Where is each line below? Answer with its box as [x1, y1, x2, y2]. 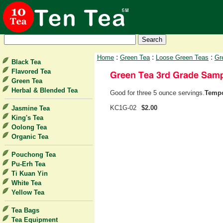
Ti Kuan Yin [11, 170, 48, 177]
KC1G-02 [110, 104, 136, 111]
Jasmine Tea [11, 105, 50, 112]
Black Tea [11, 58, 41, 66]
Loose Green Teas [156, 54, 209, 61]
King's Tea [11, 114, 43, 121]
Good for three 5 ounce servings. [110, 89, 205, 97]
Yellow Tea [11, 189, 44, 196]
